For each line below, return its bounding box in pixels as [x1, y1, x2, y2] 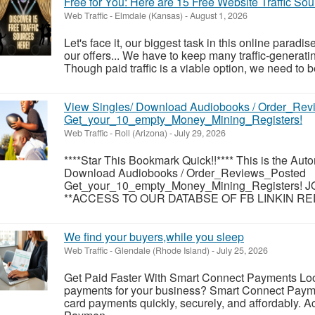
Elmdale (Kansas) [115, 8, 183, 22]
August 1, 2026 [188, 8, 247, 22]
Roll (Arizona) [115, 126, 167, 139]
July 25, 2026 [214, 243, 268, 257]
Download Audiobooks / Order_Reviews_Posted [64, 164, 306, 181]
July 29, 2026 [172, 126, 226, 139]
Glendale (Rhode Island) [115, 243, 210, 257]
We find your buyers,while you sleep [64, 228, 244, 245]
